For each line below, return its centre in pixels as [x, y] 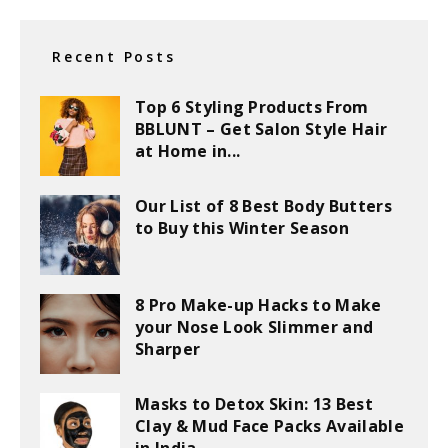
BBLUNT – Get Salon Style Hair [261, 129]
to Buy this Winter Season [242, 228]
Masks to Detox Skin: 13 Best [254, 404]
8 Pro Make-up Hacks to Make [258, 305]
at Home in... [188, 151]
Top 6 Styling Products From [252, 107]
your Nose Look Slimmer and [254, 327]
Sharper [168, 349]
